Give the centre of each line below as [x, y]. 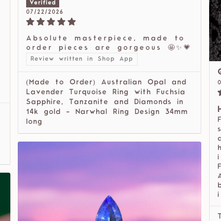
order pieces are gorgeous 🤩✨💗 [109, 48]
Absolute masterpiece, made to [106, 39]
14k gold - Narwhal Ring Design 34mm [107, 112]
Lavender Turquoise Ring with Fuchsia [106, 93]
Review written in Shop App [82, 59]
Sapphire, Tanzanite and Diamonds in [105, 103]
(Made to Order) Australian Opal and [106, 83]
